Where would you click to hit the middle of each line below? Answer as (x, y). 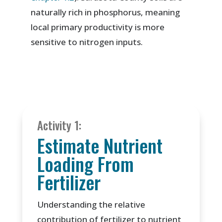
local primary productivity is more (98, 27)
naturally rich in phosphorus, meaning (106, 12)
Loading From (85, 164)
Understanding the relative (91, 205)
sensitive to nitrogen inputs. (87, 42)
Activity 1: (59, 126)
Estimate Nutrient (100, 146)
